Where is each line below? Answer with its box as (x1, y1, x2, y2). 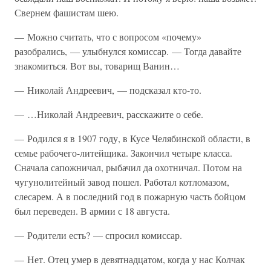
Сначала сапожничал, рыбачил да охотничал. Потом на (15, 161, 242, 174)
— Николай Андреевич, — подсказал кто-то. (15, 83, 201, 96)
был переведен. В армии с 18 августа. (15, 204, 170, 217)
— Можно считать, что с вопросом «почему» (15, 30, 201, 43)
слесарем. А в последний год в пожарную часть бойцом (15, 190, 246, 203)
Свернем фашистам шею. (15, 6, 119, 19)
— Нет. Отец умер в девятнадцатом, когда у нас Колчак (15, 253, 245, 266)
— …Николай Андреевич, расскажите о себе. (15, 108, 203, 120)
